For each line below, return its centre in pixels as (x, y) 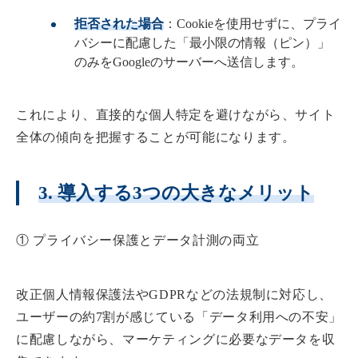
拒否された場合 (119, 24)
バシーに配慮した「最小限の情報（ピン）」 (202, 43)
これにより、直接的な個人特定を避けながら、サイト (176, 115)
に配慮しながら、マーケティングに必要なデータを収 (176, 340)
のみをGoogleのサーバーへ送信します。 (189, 62)
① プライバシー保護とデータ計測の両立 (138, 241)
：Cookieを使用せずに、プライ (253, 24)
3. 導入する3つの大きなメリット (176, 193)
